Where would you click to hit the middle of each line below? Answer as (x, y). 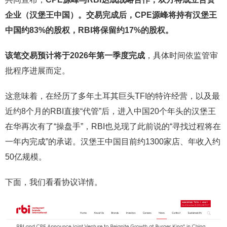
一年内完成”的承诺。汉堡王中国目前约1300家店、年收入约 (113, 142)
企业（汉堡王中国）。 (46, 15)
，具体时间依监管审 (181, 55)
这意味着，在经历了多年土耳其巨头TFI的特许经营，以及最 (112, 96)
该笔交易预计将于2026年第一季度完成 (75, 55)
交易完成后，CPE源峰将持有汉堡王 (152, 15)
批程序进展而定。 (37, 71)
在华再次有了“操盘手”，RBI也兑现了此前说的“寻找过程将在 (113, 126)
